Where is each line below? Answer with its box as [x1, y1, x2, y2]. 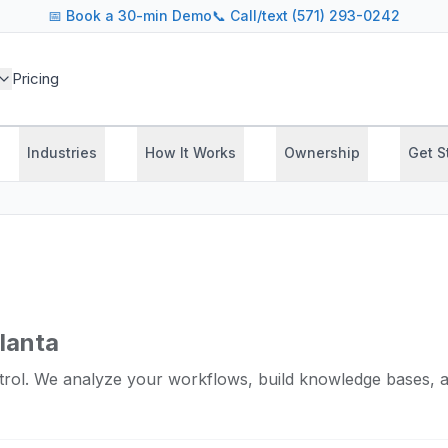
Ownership [284, 144, 360, 161]
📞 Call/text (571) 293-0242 [212, 7, 400, 24]
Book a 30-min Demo [66, 7, 212, 24]
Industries [27, 144, 97, 161]
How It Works [145, 144, 236, 161]
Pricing [11, 69, 59, 88]
